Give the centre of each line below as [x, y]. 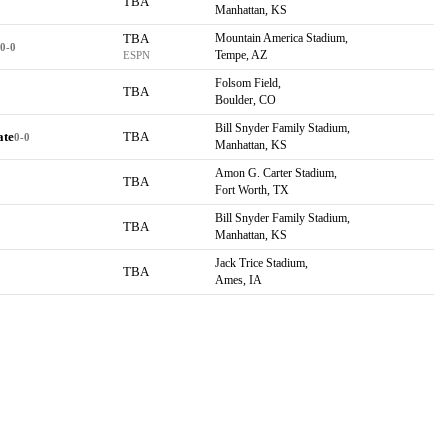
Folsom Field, [247, 83]
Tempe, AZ [240, 55]
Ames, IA [238, 280]
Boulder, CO [245, 100]
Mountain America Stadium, [281, 38]
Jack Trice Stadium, [261, 263]
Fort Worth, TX [251, 190]
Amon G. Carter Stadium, [275, 173]
